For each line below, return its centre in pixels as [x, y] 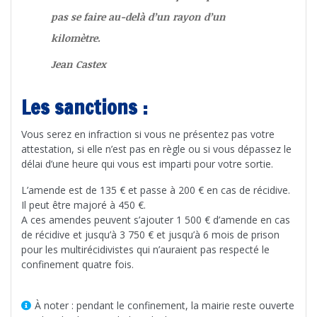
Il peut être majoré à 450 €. [85, 204]
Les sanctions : [85, 107]
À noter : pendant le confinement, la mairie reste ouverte [165, 305]
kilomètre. [76, 38]
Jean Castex [79, 64]
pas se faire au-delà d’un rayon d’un [138, 16]
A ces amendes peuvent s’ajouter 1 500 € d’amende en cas [156, 219]
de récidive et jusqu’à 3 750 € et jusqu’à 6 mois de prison [150, 234]
